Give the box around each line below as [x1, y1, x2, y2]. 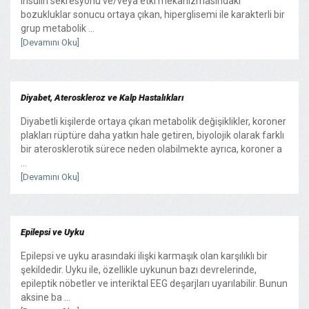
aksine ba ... [21, 291, 70, 303]
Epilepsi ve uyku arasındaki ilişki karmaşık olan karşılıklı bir [21, 250, 268, 261]
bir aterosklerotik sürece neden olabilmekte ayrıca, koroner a [21, 143, 282, 154]
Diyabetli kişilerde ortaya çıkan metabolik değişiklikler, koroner [21, 115, 286, 127]
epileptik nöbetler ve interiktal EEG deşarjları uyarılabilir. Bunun [21, 277, 288, 289]
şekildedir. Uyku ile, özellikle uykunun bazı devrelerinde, [21, 263, 257, 275]
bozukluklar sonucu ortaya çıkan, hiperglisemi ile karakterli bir [21, 8, 285, 20]
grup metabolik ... [21, 22, 94, 34]
